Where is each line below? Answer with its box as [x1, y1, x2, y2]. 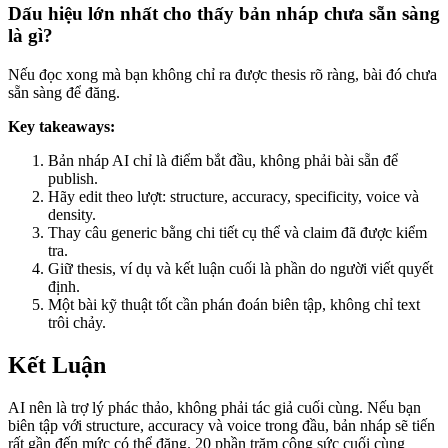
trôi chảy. [48, 314, 106, 332]
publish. [48, 170, 98, 188]
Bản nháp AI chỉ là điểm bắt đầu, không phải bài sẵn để [48, 152, 398, 170]
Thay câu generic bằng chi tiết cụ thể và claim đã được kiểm [48, 224, 427, 242]
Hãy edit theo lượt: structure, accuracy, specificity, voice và [48, 188, 419, 206]
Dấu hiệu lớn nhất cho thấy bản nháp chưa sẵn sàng [8, 3, 440, 25]
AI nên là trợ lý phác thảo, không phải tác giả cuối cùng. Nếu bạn [8, 398, 421, 416]
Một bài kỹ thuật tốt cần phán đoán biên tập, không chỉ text [48, 296, 420, 314]
